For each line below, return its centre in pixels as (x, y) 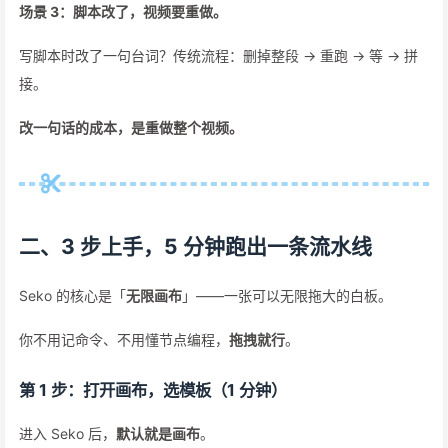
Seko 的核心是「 (72, 295)
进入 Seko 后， (67, 433)
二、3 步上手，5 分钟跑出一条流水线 (195, 246)
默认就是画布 (158, 433)
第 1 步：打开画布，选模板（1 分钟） (153, 390)
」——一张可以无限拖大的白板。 (287, 295)
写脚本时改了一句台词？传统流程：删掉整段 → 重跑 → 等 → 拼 (218, 55)
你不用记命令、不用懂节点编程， (124, 339)
